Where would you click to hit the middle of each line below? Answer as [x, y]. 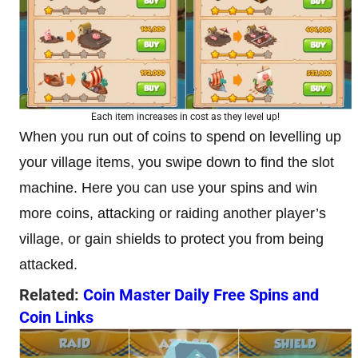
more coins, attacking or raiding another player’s [173, 213]
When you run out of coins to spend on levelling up [180, 136]
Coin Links [56, 317]
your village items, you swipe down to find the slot [177, 162]
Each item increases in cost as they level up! [185, 116]
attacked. [48, 264]
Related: [51, 294]
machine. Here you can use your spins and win [168, 187]
